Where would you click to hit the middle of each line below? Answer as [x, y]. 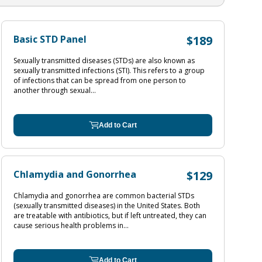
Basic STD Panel [50, 39]
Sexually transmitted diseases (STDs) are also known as [104, 61]
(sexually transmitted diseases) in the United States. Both [107, 206]
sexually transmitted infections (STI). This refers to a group [109, 70]
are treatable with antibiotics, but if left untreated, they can [110, 216]
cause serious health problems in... [71, 225]
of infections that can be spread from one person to [100, 80]
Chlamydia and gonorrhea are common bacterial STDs [104, 196]
